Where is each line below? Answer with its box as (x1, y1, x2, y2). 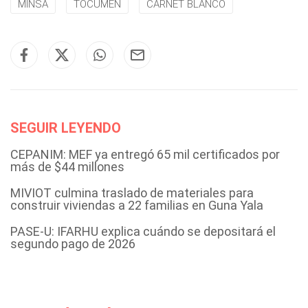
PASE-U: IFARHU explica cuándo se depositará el (10, 224, 276, 239)
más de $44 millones (10, 159, 124, 175)
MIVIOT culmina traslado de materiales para (10, 186, 254, 201)
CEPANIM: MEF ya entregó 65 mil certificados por (10, 147, 280, 162)
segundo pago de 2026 (10, 236, 135, 252)
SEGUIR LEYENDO (10, 120, 121, 137)
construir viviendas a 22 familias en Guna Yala (10, 198, 263, 213)
